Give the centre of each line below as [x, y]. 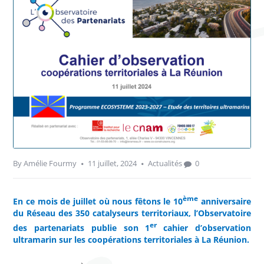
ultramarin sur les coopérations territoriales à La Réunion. [131, 239]
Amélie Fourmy [50, 164]
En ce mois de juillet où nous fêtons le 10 [98, 201]
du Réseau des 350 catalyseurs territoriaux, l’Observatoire [132, 213]
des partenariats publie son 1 [82, 227]
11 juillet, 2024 [113, 164]
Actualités [165, 164]
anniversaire [224, 201]
